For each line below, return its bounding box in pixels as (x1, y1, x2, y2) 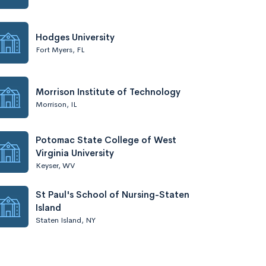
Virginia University (36, 147, 114, 159)
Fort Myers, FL (36, 44, 84, 55)
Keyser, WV (36, 160, 75, 170)
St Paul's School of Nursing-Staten (36, 188, 189, 200)
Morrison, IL (36, 99, 77, 109)
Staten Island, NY (36, 214, 96, 225)
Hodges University (36, 31, 115, 43)
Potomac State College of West (36, 134, 176, 145)
